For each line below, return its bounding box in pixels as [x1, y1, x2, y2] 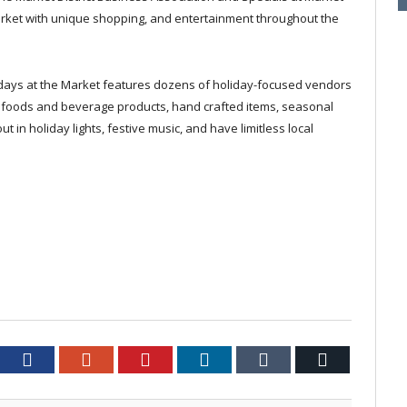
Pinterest [150, 349, 215, 370]
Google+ [91, 349, 154, 370]
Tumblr [268, 349, 323, 370]
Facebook [32, 349, 103, 370]
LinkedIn [209, 349, 276, 370]
